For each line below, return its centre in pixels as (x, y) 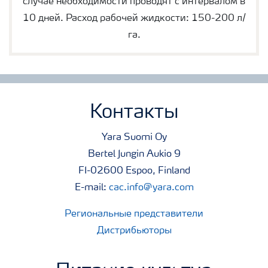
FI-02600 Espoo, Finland (134, 171)
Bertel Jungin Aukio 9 (134, 154)
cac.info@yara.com (151, 188)
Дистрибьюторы (134, 231)
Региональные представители (134, 214)
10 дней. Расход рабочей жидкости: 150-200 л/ (134, 18)
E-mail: (92, 188)
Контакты (134, 113)
